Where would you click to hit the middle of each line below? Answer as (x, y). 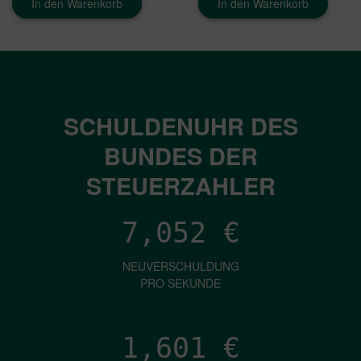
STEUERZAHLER (180, 185)
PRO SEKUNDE (180, 283)
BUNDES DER (180, 156)
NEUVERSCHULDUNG (180, 266)
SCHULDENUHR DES (180, 126)
